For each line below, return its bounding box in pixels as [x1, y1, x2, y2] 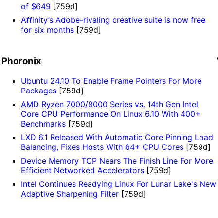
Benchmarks [20, 118, 66, 128]
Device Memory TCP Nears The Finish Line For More [20, 155, 213, 165]
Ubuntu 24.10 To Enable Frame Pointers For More [20, 75, 201, 86]
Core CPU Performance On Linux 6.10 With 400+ [20, 109, 200, 119]
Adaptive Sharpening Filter [20, 188, 119, 199]
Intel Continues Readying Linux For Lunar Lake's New [20, 179, 216, 189]
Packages [20, 85, 56, 95]
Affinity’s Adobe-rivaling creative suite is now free [20, 15, 205, 25]
